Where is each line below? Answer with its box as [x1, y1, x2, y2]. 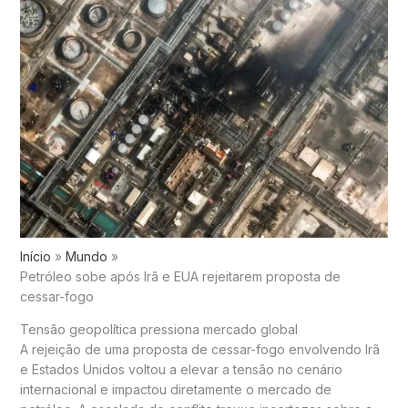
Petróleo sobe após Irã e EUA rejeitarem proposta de [19, 268, 341, 284]
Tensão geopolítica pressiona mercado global [19, 321, 298, 337]
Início [19, 248, 51, 264]
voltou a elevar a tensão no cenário [124, 361, 342, 377]
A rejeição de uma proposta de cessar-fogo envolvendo [19, 341, 365, 357]
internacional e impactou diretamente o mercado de [19, 381, 331, 397]
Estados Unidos [31, 361, 125, 377]
